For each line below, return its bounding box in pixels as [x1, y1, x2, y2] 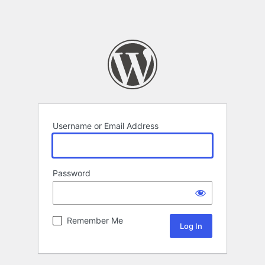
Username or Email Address [53, 121, 159, 131]
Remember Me [67, 215, 123, 226]
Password [53, 168, 91, 179]
